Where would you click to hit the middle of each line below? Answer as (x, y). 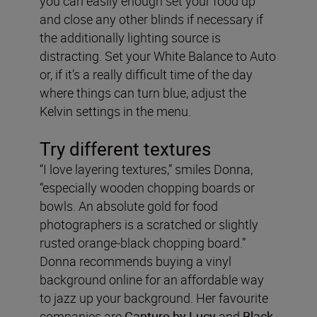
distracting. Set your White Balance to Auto (158, 56)
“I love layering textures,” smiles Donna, (146, 169)
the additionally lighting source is (130, 37)
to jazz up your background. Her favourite (154, 298)
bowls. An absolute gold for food (129, 206)
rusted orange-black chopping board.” (143, 242)
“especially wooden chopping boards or (147, 187)
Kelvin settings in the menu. (115, 111)
